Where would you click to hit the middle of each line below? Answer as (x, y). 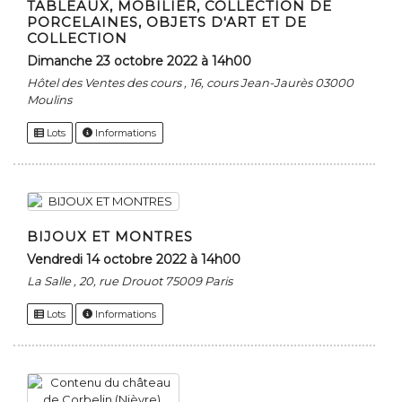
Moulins (49, 100)
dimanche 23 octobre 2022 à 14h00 (144, 61)
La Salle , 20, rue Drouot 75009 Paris (130, 281)
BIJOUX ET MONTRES (110, 237)
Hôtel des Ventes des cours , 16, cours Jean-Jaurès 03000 (190, 83)
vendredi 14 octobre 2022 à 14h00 (138, 260)
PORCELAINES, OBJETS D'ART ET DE (167, 22)
